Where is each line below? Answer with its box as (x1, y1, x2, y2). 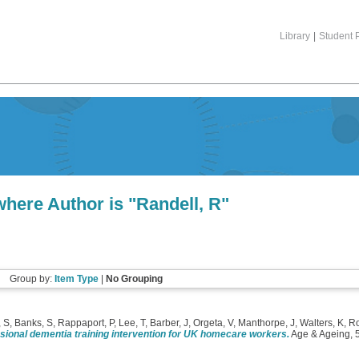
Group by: (9, 273, 54, 284)
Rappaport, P (58, 317, 114, 329)
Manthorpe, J (238, 317, 295, 329)
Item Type (54, 273, 99, 284)
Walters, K (300, 317, 344, 329)
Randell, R (136, 194, 222, 214)
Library (280, 30, 310, 42)
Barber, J (150, 317, 188, 329)
